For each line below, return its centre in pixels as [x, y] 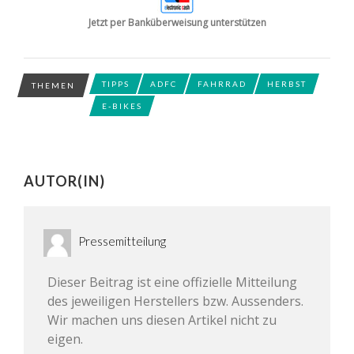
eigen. [65, 339]
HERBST [287, 84]
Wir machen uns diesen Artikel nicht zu [162, 320]
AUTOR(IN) [64, 181]
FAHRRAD [222, 84]
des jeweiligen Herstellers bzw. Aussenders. [175, 301]
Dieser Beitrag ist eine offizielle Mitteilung [172, 282]
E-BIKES [122, 106]
